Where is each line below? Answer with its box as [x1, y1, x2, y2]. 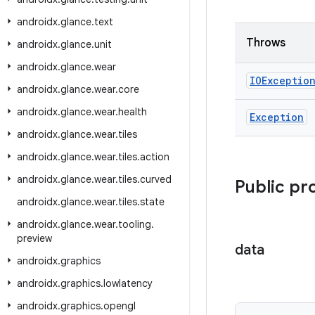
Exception [250, 110, 304, 124]
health [118, 105, 147, 118]
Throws [246, 36, 285, 50]
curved [140, 173, 172, 186]
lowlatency [103, 277, 153, 290]
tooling [118, 218, 151, 231]
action [140, 150, 169, 163]
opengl [103, 300, 136, 312]
